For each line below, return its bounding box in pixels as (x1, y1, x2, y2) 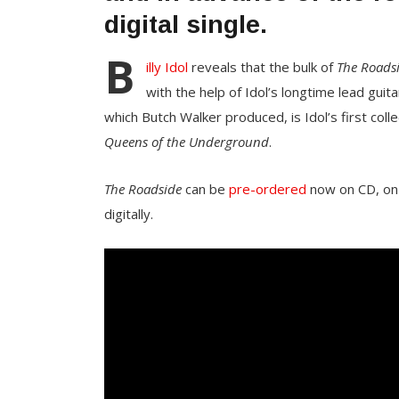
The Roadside (104, 180, 182, 198)
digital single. (104, 11, 267, 38)
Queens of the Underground (104, 133, 269, 151)
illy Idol (145, 58, 188, 76)
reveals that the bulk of (187, 58, 337, 76)
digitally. (104, 205, 153, 223)
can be (182, 180, 229, 198)
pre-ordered (229, 180, 306, 198)
